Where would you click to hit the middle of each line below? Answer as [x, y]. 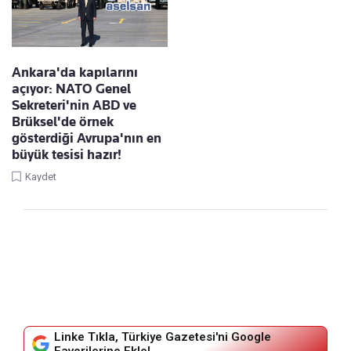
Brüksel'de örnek [63, 122]
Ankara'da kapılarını [75, 72]
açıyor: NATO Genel [71, 89]
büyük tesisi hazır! [67, 155]
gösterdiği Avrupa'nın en [87, 138]
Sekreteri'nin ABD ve [74, 105]
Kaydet [41, 177]
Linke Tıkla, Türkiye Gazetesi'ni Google [163, 337]
